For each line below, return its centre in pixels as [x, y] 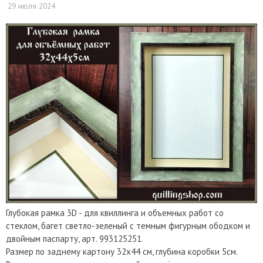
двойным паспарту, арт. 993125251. [75, 239]
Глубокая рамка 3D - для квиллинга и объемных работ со [115, 213]
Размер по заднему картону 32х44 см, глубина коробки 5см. [122, 252]
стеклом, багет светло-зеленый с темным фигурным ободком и [128, 226]
